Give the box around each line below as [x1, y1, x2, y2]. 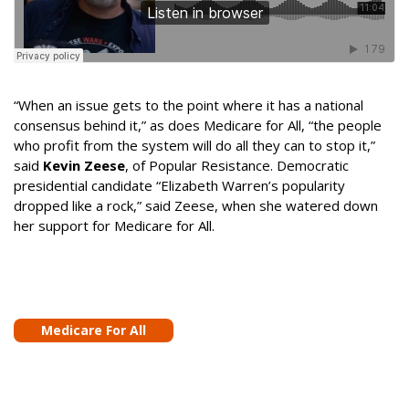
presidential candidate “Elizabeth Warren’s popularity [14, 176, 345, 194]
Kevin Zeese [43, 156, 125, 174]
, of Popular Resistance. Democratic [125, 156, 349, 174]
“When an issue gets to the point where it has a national [14, 96, 363, 114]
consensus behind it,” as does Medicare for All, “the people [14, 116, 382, 134]
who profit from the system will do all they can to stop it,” [14, 136, 375, 154]
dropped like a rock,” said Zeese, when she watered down [14, 196, 378, 215]
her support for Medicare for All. [14, 216, 215, 235]
